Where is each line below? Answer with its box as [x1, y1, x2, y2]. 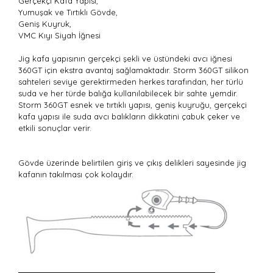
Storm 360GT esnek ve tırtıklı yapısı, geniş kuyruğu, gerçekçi [18, 100, 247, 110]
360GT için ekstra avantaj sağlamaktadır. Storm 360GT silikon [18, 65, 249, 75]
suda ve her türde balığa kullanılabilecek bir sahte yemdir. [18, 88, 238, 98]
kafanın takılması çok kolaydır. [18, 169, 133, 179]
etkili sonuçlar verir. [18, 123, 91, 133]
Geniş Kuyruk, [18, 19, 71, 29]
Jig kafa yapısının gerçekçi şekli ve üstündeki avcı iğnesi [18, 54, 232, 63]
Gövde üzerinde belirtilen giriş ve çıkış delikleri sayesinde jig [18, 158, 246, 168]
